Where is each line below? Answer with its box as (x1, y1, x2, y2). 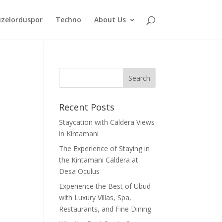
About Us (94, 15, 126, 24)
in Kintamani (59, 129, 99, 138)
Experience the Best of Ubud (59, 181, 151, 191)
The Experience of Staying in (59, 144, 150, 153)
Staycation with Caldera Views (59, 117, 155, 127)
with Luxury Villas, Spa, (59, 193, 132, 202)
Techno (55, 15, 81, 24)
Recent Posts (59, 101, 115, 113)
